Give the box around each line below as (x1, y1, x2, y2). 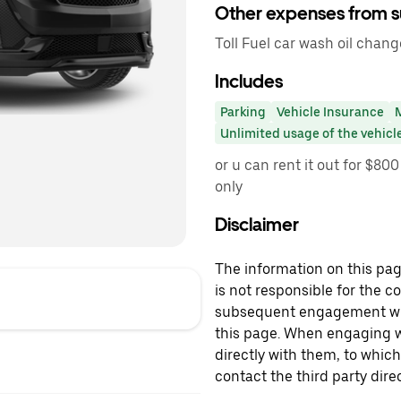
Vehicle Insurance (277, 105, 384, 119)
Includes (215, 71, 283, 92)
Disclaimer (215, 214, 299, 235)
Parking (220, 105, 266, 119)
